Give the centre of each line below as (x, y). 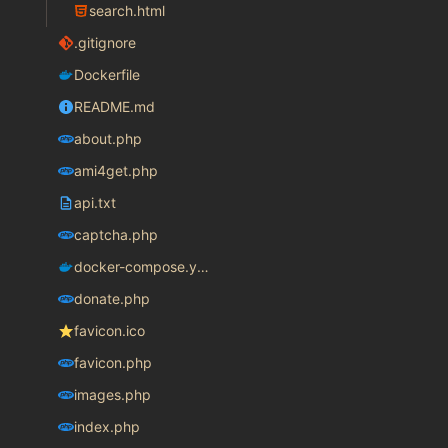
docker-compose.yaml (202, 267)
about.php (107, 139)
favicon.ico (109, 331)
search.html (126, 11)
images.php (112, 395)
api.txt (94, 203)
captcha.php (115, 235)
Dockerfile (106, 75)
